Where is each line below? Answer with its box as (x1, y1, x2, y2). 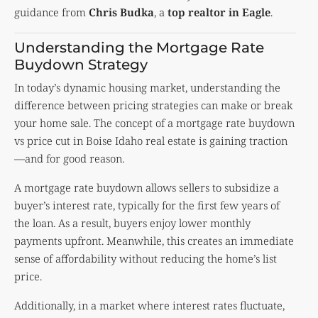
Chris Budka (89, 4, 154, 19)
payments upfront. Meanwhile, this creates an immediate (14, 233, 294, 248)
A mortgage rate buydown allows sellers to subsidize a (14, 180, 279, 194)
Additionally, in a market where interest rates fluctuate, (14, 297, 285, 312)
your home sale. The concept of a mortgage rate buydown (14, 115, 295, 130)
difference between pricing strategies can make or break (14, 97, 292, 112)
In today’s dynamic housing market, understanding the (14, 79, 280, 94)
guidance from (14, 4, 89, 19)
